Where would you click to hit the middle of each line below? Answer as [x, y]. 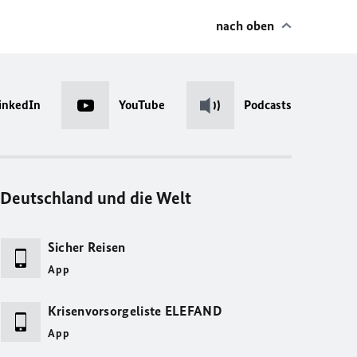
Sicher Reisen [86, 247]
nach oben [245, 25]
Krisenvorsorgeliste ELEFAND [135, 311]
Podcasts [267, 105]
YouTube [142, 105]
